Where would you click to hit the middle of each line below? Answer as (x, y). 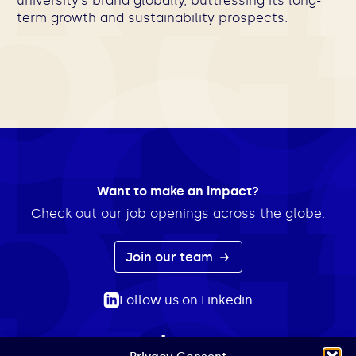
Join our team (170, 257)
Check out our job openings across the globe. (178, 213)
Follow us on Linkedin (186, 300)
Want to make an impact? (178, 191)
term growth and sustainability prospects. (152, 18)
